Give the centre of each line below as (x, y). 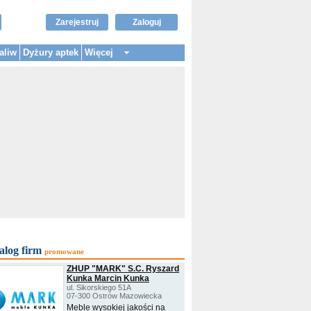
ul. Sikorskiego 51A (99, 287)
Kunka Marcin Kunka (108, 278)
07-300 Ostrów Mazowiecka (114, 296)
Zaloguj (146, 22)
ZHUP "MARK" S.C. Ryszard (123, 269)
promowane (64, 251)
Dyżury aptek (51, 52)
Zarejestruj (77, 22)
